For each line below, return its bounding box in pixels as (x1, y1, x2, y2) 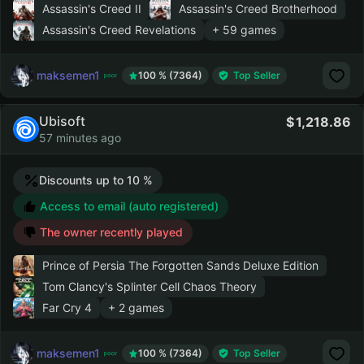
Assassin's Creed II (42, 2, 141, 15)
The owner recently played (37, 225, 183, 239)
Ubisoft (39, 113, 85, 129)
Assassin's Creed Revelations (42, 23, 196, 37)
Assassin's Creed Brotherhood (179, 2, 337, 15)
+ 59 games (212, 23, 276, 37)
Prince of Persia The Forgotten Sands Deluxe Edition (42, 258, 318, 272)
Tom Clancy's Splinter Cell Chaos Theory (42, 279, 257, 293)
